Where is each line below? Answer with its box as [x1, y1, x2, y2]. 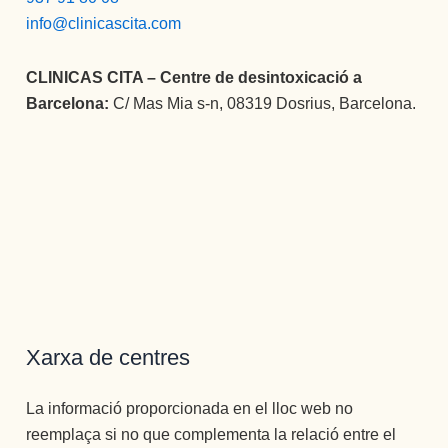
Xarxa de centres [26, 345, 191, 371]
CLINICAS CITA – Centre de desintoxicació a [26, 69, 363, 87]
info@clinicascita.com [26, 15, 182, 33]
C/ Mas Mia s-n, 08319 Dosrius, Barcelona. [113, 95, 417, 113]
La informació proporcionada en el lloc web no [26, 400, 354, 418]
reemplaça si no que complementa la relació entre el [26, 426, 397, 444]
